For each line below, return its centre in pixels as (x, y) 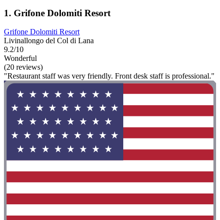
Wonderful (20, 58)
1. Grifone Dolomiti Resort (57, 13)
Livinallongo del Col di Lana (49, 41)
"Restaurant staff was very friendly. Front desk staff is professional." (109, 76)
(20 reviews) (23, 67)
